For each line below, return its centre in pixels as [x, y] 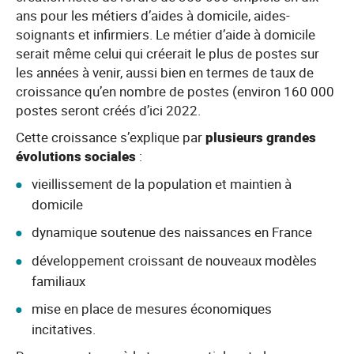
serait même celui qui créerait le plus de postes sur [168, 53]
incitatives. [64, 329]
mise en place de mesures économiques [152, 309]
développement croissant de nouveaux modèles [174, 260]
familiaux [58, 281]
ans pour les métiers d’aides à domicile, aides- [153, 15]
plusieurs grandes [261, 137]
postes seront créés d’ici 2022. [108, 110]
